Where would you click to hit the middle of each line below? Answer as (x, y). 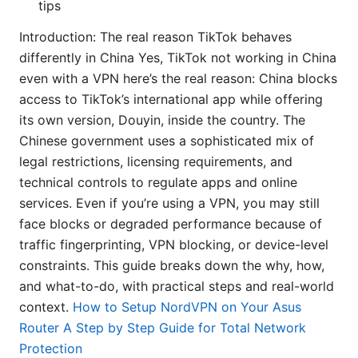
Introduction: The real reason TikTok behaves (155, 37)
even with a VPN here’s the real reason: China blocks (178, 79)
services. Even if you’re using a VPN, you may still (169, 203)
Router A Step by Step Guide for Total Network (163, 328)
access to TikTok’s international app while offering (171, 99)
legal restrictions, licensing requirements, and (156, 162)
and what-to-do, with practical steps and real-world (177, 286)
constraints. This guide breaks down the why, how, (172, 266)
